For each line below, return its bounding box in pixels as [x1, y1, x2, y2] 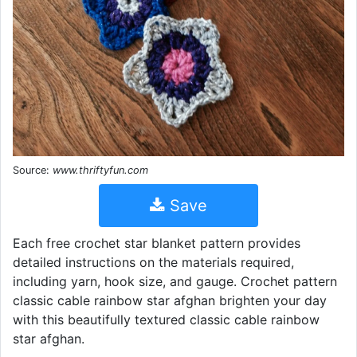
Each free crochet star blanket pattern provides [13, 234, 300, 251]
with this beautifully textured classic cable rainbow [13, 311, 320, 328]
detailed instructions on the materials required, [13, 253, 294, 270]
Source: [13, 163, 53, 176]
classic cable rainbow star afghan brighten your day [13, 292, 327, 308]
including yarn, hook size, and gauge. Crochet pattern [13, 273, 337, 289]
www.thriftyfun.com [53, 163, 148, 176]
